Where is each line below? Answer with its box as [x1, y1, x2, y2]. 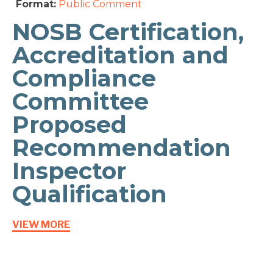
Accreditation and [12, 41, 229, 70]
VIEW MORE [12, 219, 70, 231]
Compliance [12, 64, 156, 93]
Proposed [12, 110, 127, 140]
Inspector [12, 157, 126, 186]
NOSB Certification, [12, 18, 244, 47]
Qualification [12, 180, 167, 209]
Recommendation [12, 133, 231, 163]
